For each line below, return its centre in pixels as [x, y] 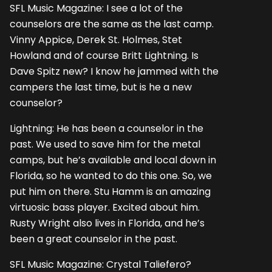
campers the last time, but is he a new [101, 87]
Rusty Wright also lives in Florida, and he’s [107, 223]
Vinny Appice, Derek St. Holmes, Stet [96, 39]
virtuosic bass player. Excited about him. [105, 208]
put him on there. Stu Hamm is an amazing [110, 192]
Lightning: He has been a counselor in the [107, 129]
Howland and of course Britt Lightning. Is [104, 55]
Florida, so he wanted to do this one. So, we [111, 176]
